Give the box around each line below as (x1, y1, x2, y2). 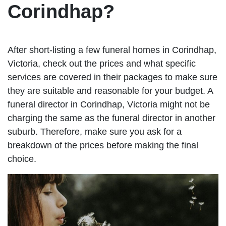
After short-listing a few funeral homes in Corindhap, (8, 44, 216, 55)
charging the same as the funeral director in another (8, 112, 215, 123)
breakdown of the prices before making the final (8, 140, 198, 150)
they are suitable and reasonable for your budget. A (8, 85, 213, 96)
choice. (8, 153, 36, 164)
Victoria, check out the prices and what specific (8, 58, 196, 69)
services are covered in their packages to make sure (8, 72, 217, 82)
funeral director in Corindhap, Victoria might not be (8, 99, 210, 109)
